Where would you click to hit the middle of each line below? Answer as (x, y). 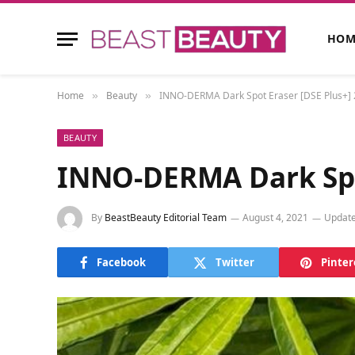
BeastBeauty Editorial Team (166, 218)
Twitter (235, 262)
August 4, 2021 (275, 218)
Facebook (121, 262)
